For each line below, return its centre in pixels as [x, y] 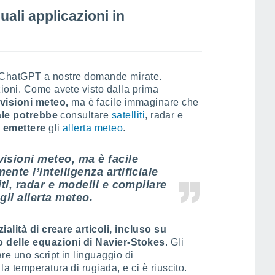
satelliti [128, 115]
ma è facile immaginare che [135, 102]
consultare [86, 115]
